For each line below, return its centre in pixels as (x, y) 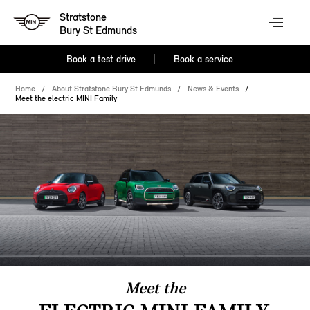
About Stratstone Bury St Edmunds (112, 89)
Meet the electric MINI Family (66, 98)
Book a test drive (101, 59)
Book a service (203, 59)
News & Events (213, 89)
